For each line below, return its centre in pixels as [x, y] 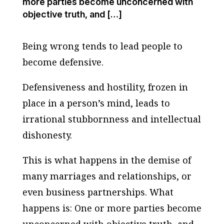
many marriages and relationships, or [107, 176]
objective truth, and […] [72, 14]
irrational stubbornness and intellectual [111, 119]
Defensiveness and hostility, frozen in [105, 87]
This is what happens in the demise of [106, 160]
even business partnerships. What [98, 192]
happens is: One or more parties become [112, 208]
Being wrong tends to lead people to [102, 46]
